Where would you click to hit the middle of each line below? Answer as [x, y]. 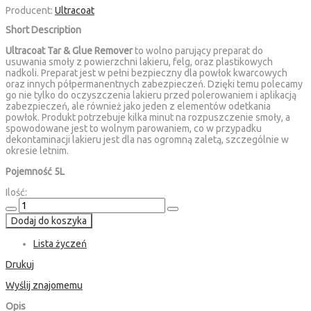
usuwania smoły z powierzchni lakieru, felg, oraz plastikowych [139, 61]
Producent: [29, 11]
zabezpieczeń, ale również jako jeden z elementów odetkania [138, 106]
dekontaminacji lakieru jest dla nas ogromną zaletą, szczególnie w [147, 139]
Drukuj [20, 264]
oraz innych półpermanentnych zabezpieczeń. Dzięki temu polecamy [154, 84]
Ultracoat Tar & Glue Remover [69, 50]
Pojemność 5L [35, 171]
